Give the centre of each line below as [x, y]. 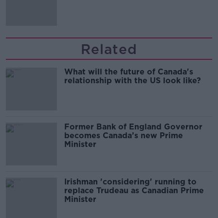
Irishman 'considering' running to [130, 182]
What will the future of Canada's [129, 72]
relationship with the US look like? [133, 81]
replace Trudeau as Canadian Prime [134, 191]
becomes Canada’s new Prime [124, 136]
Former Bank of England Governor [133, 127]
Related [109, 49]
